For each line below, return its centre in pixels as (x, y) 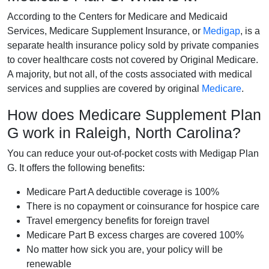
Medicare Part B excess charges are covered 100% (135, 235)
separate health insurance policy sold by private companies (133, 45)
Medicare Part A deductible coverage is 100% (123, 192)
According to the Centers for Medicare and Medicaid (117, 16)
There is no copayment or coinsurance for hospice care (143, 206)
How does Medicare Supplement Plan (134, 114)
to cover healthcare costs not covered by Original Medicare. (133, 59)
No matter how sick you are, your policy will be (125, 249)
